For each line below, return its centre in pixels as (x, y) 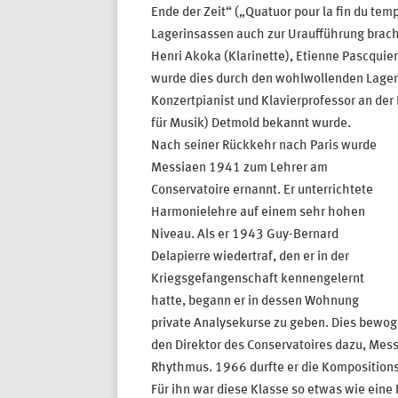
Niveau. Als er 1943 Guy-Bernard (244, 235)
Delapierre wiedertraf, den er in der (250, 258)
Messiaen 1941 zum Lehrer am (239, 169)
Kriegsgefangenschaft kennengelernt (257, 280)
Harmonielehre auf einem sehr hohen (258, 213)
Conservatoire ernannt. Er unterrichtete (262, 191)
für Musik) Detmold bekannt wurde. (251, 124)
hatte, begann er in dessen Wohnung (255, 302)
